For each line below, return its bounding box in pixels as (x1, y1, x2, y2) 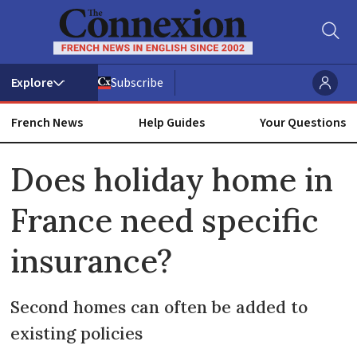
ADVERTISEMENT (144, 154, 213, 167)
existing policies (10, 323, 143, 345)
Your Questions (260, 113, 347, 131)
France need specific (10, 199, 320, 241)
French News (10, 113, 83, 131)
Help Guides (138, 113, 205, 131)
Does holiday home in (10, 159, 334, 200)
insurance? (10, 240, 173, 281)
